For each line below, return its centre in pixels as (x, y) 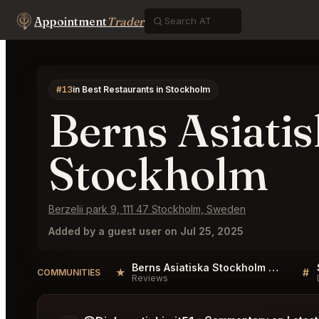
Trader (125, 21)
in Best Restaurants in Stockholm (142, 89)
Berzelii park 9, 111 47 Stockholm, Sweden (147, 209)
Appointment (70, 21)
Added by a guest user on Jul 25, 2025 (146, 231)
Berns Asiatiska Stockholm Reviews (273, 267)
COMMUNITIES (69, 272)
